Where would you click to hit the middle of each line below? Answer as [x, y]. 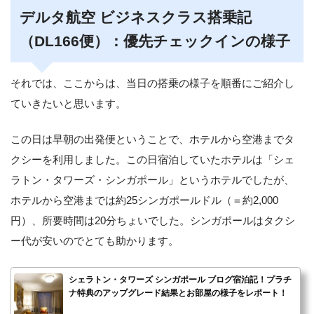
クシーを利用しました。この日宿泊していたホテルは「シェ [152, 160]
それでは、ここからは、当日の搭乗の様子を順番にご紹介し [152, 83]
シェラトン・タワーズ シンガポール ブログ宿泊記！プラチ [180, 280]
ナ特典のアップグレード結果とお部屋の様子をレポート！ [178, 293]
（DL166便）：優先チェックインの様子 [155, 41]
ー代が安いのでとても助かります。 [95, 241]
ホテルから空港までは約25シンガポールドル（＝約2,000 [144, 200]
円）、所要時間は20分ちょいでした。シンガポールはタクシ [153, 221]
